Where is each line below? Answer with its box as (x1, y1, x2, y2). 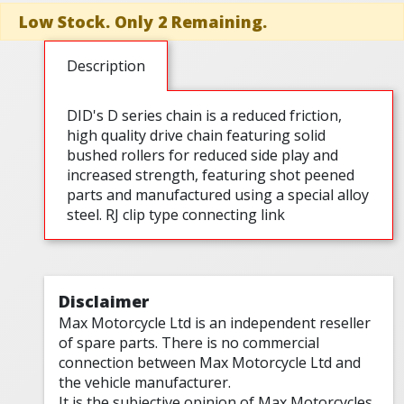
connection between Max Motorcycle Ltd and (59, 353, 362, 373)
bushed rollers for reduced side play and (67, 145, 339, 166)
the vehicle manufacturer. (59, 372, 232, 393)
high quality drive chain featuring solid (67, 125, 326, 146)
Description (67, 56, 146, 77)
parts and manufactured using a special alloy (67, 185, 370, 206)
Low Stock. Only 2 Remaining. (19, 11, 267, 33)
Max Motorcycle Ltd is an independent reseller (59, 313, 372, 334)
